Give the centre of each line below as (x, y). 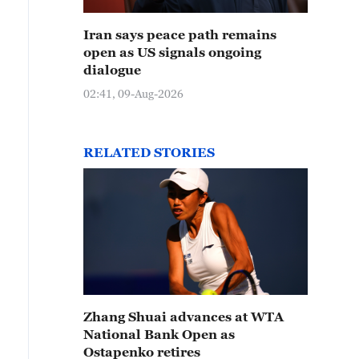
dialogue (112, 70)
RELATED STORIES (149, 152)
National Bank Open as (159, 334)
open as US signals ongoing (172, 52)
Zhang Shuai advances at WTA (184, 317)
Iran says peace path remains (180, 34)
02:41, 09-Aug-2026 (133, 93)
